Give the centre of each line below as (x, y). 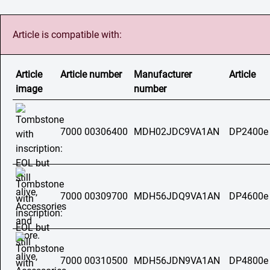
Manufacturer (163, 74)
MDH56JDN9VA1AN (177, 261)
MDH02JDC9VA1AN (177, 132)
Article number (91, 74)
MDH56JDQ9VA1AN (177, 196)
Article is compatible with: (67, 35)
